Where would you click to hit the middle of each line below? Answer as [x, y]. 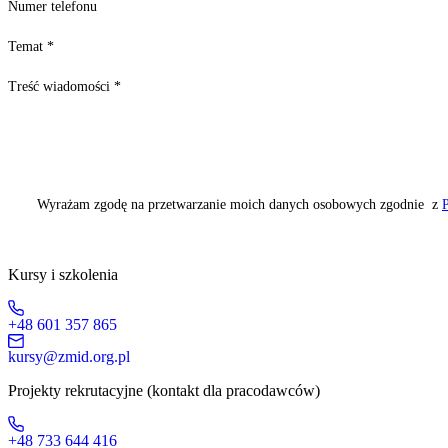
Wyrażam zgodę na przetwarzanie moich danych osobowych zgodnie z [239, 205]
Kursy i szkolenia [63, 275]
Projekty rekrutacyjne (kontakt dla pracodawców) [164, 391]
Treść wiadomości [61, 87]
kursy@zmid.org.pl [69, 357]
